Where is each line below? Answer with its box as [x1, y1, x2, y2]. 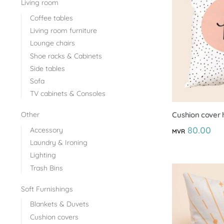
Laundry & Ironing [29, 138, 87, 147]
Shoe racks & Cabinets [29, 51, 102, 60]
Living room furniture [29, 26, 97, 35]
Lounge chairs [29, 38, 75, 48]
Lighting [29, 150, 56, 160]
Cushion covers [29, 212, 78, 221]
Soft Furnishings [21, 184, 73, 193]
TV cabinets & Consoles [29, 89, 105, 98]
